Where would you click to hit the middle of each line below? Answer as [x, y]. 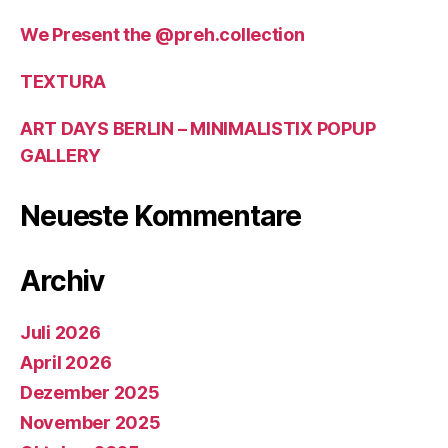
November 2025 [90, 422]
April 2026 [66, 362]
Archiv [62, 281]
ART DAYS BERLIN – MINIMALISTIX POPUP [198, 128]
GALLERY [61, 155]
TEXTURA [63, 81]
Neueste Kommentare [161, 216]
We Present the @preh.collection [162, 34]
